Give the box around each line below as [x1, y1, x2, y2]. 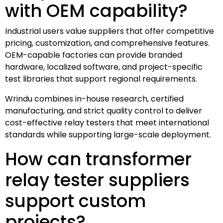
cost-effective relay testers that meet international [5, 116, 209, 128]
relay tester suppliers [5, 167, 190, 192]
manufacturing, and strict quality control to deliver [5, 105, 202, 116]
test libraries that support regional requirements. [5, 73, 197, 85]
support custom [5, 188, 146, 213]
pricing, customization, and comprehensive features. [5, 37, 210, 49]
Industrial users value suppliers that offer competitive [5, 25, 214, 37]
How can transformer [5, 146, 192, 171]
